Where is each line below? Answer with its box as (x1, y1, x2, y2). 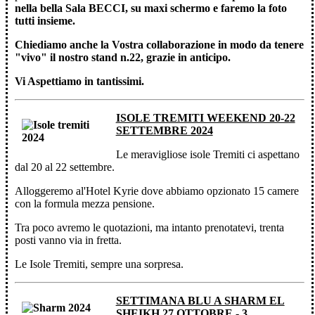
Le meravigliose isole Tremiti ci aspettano (115, 148, 300, 160)
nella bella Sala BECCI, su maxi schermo (15, 2, 213, 14)
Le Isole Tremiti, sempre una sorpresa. (15, 258, 184, 270)
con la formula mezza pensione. (15, 198, 155, 210)
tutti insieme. (15, 15, 75, 27)
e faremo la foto (213, 2, 287, 14)
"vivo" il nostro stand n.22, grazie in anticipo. (15, 51, 231, 63)
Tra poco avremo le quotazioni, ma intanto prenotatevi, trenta (15, 221, 284, 233)
